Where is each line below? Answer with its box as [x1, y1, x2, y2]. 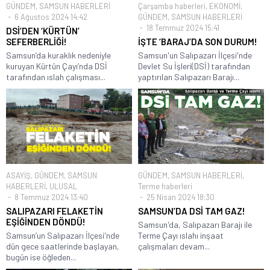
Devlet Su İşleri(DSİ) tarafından [138, 60, 250, 71]
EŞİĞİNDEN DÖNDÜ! [6, 216, 86, 228]
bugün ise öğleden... [6, 252, 76, 263]
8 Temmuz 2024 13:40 [13, 192, 88, 202]
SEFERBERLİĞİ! [6, 36, 67, 47]
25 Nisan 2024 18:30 [145, 192, 215, 202]
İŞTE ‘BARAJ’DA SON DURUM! [138, 36, 257, 47]
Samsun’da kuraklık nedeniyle [6, 49, 111, 60]
